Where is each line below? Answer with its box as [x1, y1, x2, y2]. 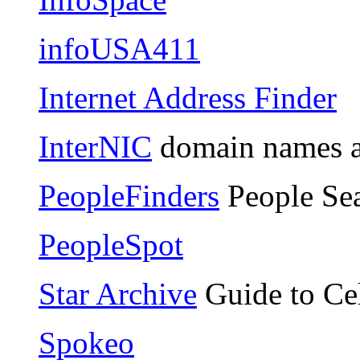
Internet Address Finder [39, 80, 337, 115]
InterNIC [39, 129, 152, 164]
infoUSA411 [39, 31, 200, 66]
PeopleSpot [39, 227, 183, 262]
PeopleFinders [39, 178, 219, 213]
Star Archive [39, 276, 197, 311]
